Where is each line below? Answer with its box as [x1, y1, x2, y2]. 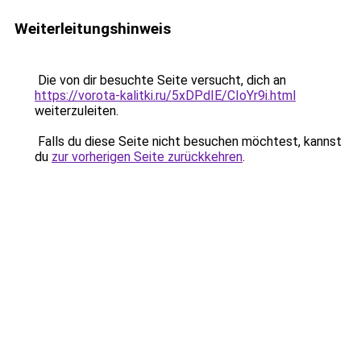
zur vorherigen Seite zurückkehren [52, 149, 243, 164]
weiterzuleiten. [35, 103, 118, 118]
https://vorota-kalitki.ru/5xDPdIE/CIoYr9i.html [35, 88, 296, 103]
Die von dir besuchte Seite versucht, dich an [35, 73, 286, 88]
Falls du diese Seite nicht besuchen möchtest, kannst [35, 134, 342, 149]
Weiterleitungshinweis [15, 19, 171, 38]
